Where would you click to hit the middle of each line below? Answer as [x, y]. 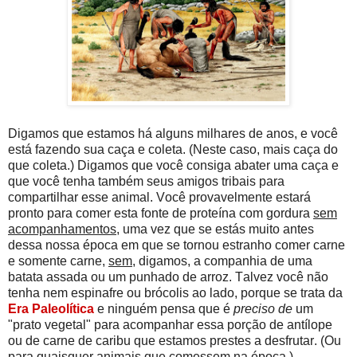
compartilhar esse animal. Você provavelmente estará [159, 197]
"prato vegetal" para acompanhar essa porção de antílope [170, 324]
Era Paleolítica [51, 308]
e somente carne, [58, 261]
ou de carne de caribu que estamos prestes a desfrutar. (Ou [175, 340]
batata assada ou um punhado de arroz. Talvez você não [168, 277]
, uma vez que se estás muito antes [215, 229]
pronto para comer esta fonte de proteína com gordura [161, 213]
